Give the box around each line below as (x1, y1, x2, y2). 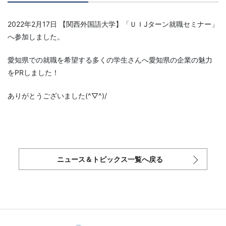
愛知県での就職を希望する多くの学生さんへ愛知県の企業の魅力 (8, 55, 212, 64)
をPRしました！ (8, 68, 59, 77)
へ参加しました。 (8, 32, 64, 41)
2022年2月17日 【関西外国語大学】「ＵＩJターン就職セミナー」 (8, 20, 218, 28)
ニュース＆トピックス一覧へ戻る (56, 155, 163, 163)
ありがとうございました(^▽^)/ (8, 91, 107, 100)
